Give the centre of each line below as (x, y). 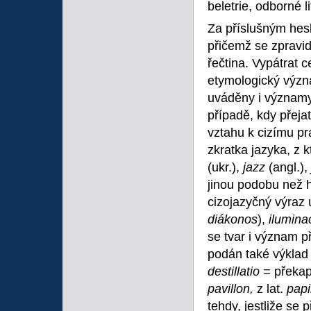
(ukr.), (225, 167)
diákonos (233, 219)
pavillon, (232, 289)
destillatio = (241, 271)
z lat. (272, 289)
